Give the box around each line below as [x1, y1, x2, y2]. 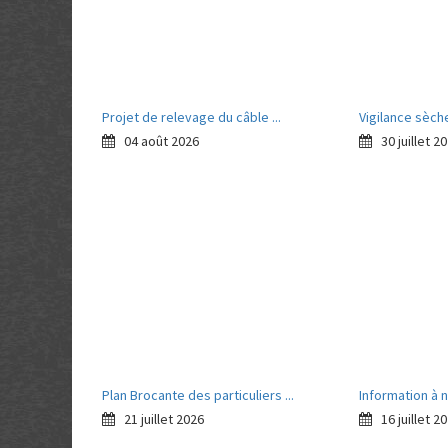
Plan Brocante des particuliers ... [102, 386, 294, 404]
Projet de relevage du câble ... [102, 108, 281, 126]
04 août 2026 [115, 132, 199, 150]
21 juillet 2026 [115, 410, 204, 428]
